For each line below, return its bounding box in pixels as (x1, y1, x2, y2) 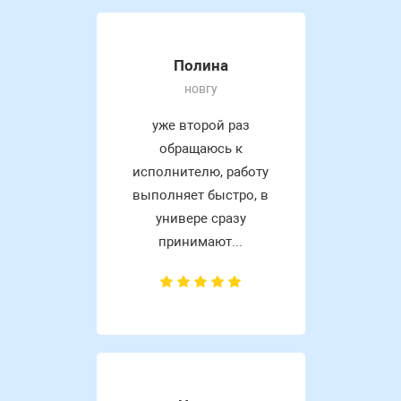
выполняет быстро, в (132, 186, 269, 203)
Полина (173, 55, 228, 74)
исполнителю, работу (132, 163, 269, 180)
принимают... (158, 233, 243, 250)
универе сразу (155, 209, 246, 226)
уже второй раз (151, 116, 250, 133)
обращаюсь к (158, 140, 243, 157)
